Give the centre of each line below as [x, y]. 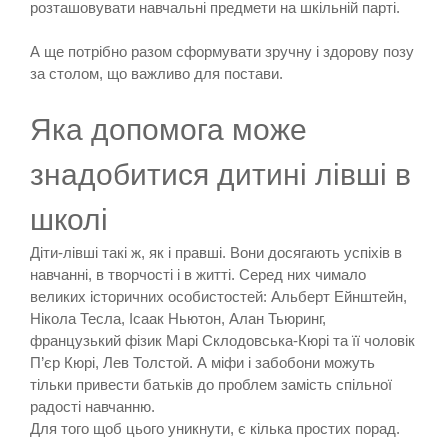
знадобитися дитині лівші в [220, 174]
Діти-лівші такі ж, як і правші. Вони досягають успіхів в [216, 252]
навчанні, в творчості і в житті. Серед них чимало [198, 274]
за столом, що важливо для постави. [156, 73]
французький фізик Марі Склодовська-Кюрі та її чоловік [222, 340]
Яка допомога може [168, 129]
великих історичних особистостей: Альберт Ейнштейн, [218, 296]
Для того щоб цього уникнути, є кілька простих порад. [215, 428]
